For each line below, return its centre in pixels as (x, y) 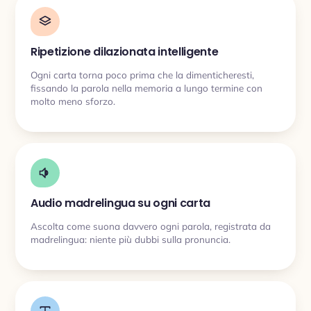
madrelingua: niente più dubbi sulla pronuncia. (131, 239)
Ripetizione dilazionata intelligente (125, 52)
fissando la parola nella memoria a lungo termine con (146, 87)
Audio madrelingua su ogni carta (121, 203)
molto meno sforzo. (73, 101)
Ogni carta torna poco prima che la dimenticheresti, (142, 74)
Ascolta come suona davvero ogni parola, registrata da (151, 226)
